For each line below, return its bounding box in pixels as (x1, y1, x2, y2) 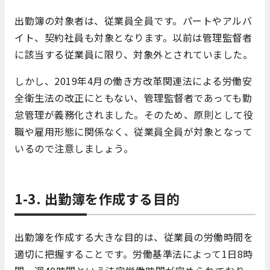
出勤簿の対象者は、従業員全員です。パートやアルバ (14, 13, 252, 28)
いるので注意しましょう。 (14, 141, 133, 156)
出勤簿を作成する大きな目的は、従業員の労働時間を (14, 230, 253, 245)
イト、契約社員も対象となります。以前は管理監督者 (14, 30, 252, 45)
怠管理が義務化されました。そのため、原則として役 (14, 107, 253, 122)
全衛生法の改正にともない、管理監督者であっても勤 (14, 90, 252, 105)
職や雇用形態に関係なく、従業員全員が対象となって (14, 124, 253, 139)
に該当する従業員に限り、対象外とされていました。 (14, 47, 253, 62)
